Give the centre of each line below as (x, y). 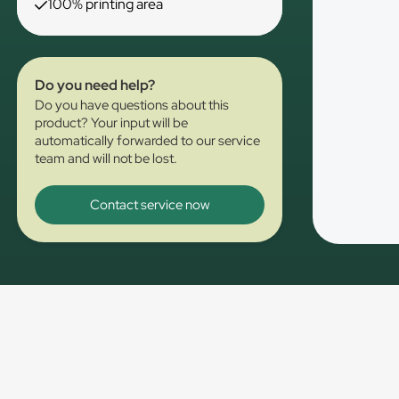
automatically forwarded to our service (148, 141)
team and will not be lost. (106, 159)
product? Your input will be (112, 123)
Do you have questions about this (132, 105)
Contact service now (150, 205)
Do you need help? (95, 85)
